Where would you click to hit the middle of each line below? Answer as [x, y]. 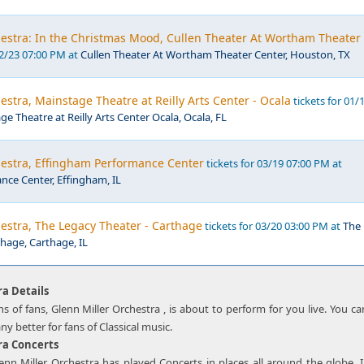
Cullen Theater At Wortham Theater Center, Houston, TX [215, 54]
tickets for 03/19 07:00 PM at [273, 163]
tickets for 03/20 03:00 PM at [273, 226]
